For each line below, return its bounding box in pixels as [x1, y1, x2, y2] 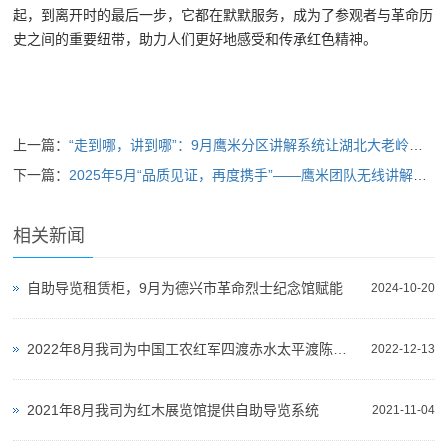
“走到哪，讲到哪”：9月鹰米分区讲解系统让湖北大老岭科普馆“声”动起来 [69, 136, 410, 153]
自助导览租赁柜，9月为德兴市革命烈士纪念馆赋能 [27, 279, 344, 296]
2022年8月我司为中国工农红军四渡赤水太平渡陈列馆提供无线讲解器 [333, 340, 348, 357]
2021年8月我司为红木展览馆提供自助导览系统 [27, 401, 320, 418]
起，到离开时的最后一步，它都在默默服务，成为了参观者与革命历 [13, 6, 434, 23]
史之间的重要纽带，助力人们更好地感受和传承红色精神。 [13, 30, 378, 47]
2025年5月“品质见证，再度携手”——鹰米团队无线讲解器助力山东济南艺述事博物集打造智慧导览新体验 [69, 166, 414, 183]
